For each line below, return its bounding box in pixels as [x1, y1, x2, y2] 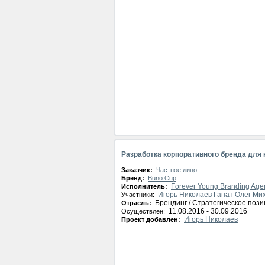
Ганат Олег [214, 190, 251, 199]
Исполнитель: [121, 183, 169, 190]
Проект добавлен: [121, 216, 182, 223]
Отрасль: [121, 199, 153, 206]
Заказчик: [121, 166, 154, 173]
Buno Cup [148, 174, 176, 182]
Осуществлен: [121, 208, 167, 215]
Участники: [121, 191, 156, 198]
